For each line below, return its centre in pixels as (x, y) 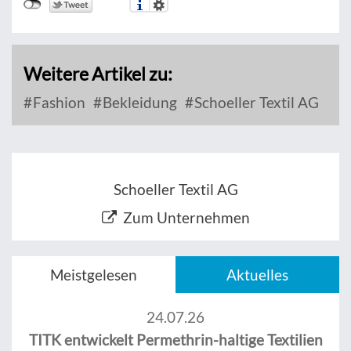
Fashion (58, 102)
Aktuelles (257, 275)
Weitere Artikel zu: (98, 74)
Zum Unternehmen (186, 217)
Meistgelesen (94, 275)
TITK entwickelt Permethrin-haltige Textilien (175, 340)
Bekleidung (138, 102)
